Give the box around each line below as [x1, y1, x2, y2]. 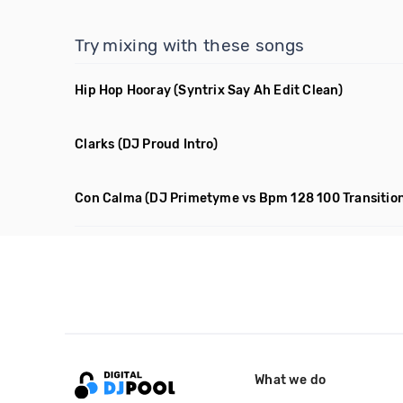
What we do [255, 372, 327, 388]
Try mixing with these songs [75, 35, 305, 56]
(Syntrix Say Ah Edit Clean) [174, 83, 344, 98]
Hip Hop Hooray [75, 83, 172, 98]
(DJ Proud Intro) [117, 137, 218, 152]
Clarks [75, 137, 115, 152]
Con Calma [75, 191, 143, 206]
